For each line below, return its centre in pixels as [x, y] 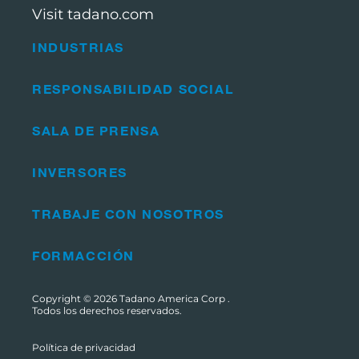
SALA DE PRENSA [96, 131]
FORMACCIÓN [83, 256]
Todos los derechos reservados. [107, 311]
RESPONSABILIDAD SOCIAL [133, 89]
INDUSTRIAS [78, 47]
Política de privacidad [84, 348]
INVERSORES [80, 172]
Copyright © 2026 [76, 299]
